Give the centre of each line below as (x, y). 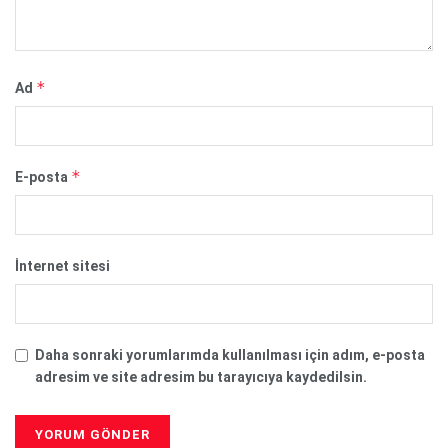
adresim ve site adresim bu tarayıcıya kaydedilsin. (201, 377)
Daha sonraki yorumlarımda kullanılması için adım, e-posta (230, 355)
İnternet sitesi (62, 266)
